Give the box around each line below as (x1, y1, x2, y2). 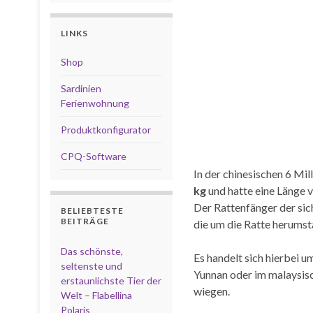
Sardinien (61, 82, 101, 94)
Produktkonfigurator (61, 124, 151, 136)
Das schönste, (61, 245, 123, 257)
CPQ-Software (61, 150, 126, 162)
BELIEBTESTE (61, 205, 124, 216)
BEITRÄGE (61, 216, 109, 226)
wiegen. (194, 284, 230, 298)
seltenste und (61, 260, 122, 272)
